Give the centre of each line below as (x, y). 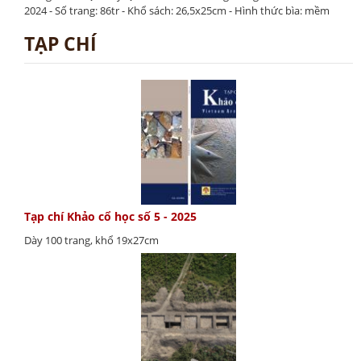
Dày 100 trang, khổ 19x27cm (91, 241)
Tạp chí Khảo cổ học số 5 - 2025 (110, 217)
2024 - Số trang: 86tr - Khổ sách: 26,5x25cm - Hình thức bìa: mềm (177, 10)
